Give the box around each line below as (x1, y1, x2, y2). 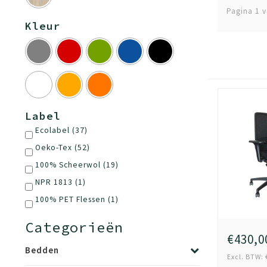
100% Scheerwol (35, 160, 103, 170)
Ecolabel (35, 125, 72, 135)
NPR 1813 (35, 177, 75, 187)
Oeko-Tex (35, 142, 74, 153)
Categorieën (25, 218, 123, 237)
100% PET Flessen (35, 194, 108, 204)
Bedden (25, 244, 59, 256)
